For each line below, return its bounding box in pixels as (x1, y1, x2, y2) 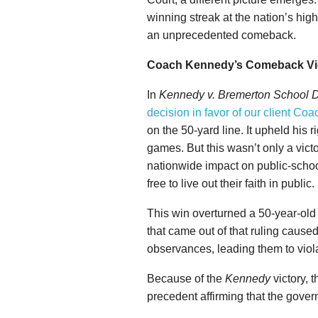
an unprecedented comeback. (147, 29, 296, 41)
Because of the (147, 273, 225, 285)
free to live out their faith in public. (147, 177, 314, 190)
